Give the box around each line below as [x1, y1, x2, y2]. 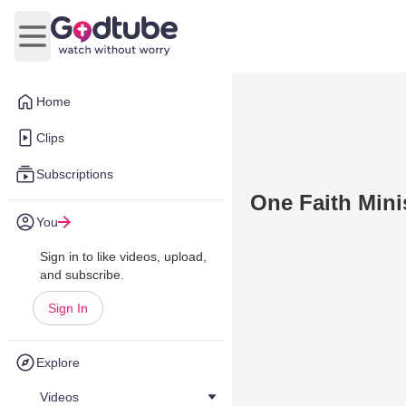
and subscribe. [40, 267, 124, 282]
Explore [36, 355, 80, 370]
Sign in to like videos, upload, [40, 249, 207, 264]
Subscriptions [36, 167, 113, 181]
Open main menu [31, 37, 142, 53]
